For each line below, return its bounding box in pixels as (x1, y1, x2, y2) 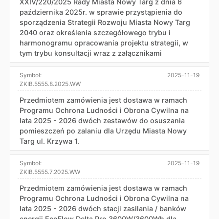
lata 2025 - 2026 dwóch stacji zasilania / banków (20, 204, 186, 213)
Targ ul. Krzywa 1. (20, 136, 79, 145)
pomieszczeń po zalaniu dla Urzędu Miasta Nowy (20, 126, 187, 135)
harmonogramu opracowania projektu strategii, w (20, 38, 188, 47)
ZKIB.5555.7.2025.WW (20, 168, 80, 175)
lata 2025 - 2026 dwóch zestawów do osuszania (20, 116, 185, 125)
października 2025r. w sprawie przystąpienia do (20, 7, 182, 16)
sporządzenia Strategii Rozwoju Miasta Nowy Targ (20, 18, 190, 26)
